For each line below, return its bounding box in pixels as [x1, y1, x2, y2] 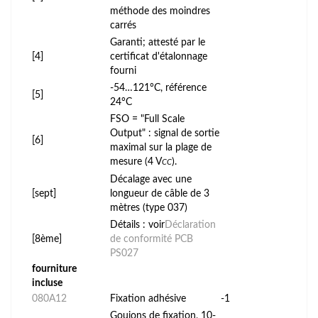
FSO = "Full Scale [110, 114, 185, 124]
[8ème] [32, 234, 62, 244]
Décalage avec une [110, 174, 192, 185]
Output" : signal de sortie [110, 128, 219, 138]
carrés [110, 20, 136, 31]
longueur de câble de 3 [110, 188, 209, 199]
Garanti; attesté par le [110, 37, 205, 48]
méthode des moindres [110, 6, 210, 16]
